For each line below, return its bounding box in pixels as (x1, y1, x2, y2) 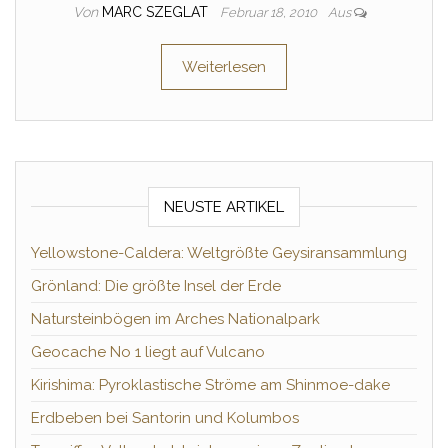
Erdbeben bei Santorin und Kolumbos (31, 409, 299, 427)
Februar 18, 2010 (220, 5, 320, 20)
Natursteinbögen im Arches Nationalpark (31, 310, 320, 328)
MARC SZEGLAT (102, 4, 212, 20)
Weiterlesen (182, 58, 266, 76)
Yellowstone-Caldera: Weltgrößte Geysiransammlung (31, 244, 407, 262)
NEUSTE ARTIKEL (164, 198, 284, 216)
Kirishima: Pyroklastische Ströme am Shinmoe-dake (31, 376, 390, 394)
